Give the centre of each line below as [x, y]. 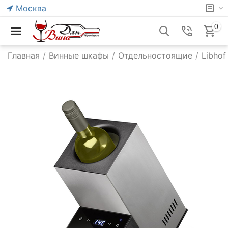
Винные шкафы [79, 55]
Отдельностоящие [155, 55]
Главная [24, 55]
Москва [31, 8]
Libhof [214, 55]
